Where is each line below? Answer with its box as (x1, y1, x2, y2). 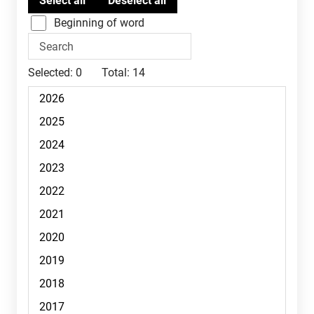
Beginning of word (54, 16, 144, 29)
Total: (102, 66, 130, 79)
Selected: (28, 66, 73, 79)
